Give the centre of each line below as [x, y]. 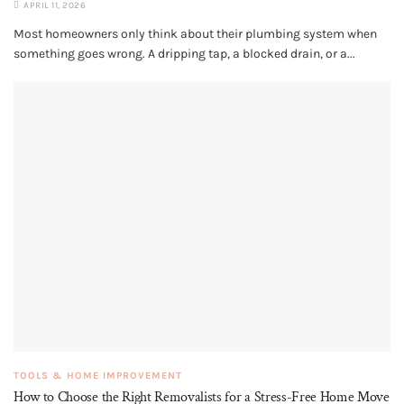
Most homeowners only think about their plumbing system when [195, 34]
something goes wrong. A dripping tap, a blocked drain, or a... [184, 54]
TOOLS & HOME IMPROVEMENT [98, 376]
